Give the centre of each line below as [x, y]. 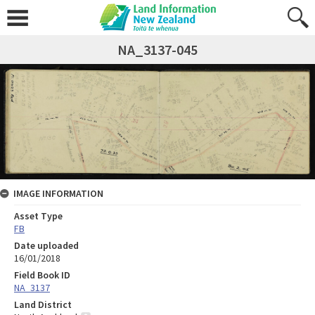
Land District [43, 304]
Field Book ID [42, 275]
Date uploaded [46, 245]
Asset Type [38, 216]
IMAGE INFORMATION [58, 193]
